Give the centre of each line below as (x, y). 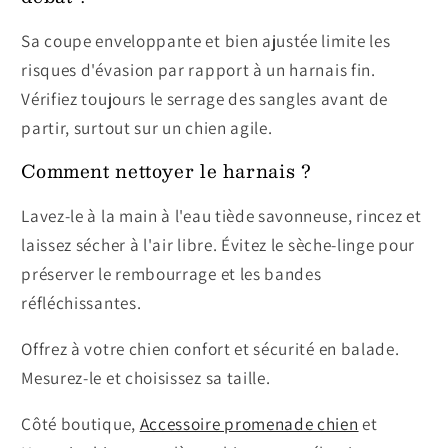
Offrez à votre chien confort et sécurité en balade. (210, 349)
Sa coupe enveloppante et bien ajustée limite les (206, 41)
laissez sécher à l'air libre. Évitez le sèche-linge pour (218, 244)
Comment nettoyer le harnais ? (166, 171)
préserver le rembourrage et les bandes (171, 273)
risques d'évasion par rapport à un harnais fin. (198, 70)
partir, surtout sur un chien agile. (147, 128)
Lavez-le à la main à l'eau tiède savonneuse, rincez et (221, 215)
